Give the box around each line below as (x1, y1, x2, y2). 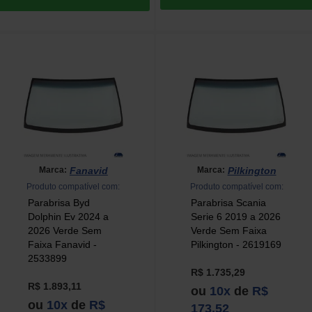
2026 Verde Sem (27, 224, 102, 236)
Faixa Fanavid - (27, 238, 97, 250)
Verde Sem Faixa (190, 224, 267, 236)
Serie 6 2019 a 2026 (190, 210, 281, 222)
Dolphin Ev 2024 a (27, 210, 109, 222)
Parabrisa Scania (190, 196, 266, 208)
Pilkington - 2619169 (190, 238, 281, 250)
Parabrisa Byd (27, 196, 90, 208)
